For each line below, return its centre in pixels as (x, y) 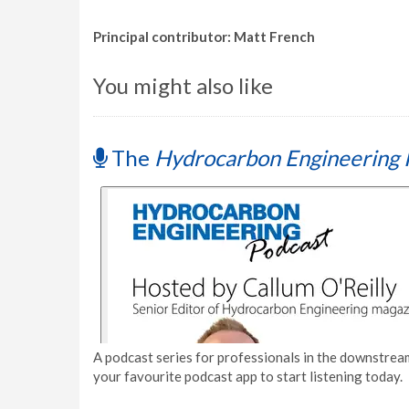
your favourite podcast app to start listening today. (248, 376)
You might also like (183, 85)
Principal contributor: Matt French (204, 37)
